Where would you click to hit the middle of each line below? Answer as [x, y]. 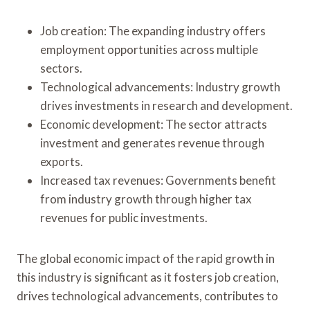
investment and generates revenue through [152, 143]
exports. [62, 161]
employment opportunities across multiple [149, 49]
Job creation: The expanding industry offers [153, 30]
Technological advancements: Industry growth [160, 86]
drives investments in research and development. [166, 105]
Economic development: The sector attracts [154, 124]
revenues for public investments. [124, 217]
